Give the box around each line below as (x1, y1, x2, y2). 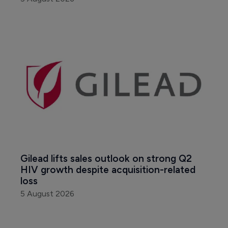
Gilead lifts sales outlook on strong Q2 (20, 152, 194, 164)
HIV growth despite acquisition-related (20, 163, 198, 176)
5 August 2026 (20, 188, 74, 198)
